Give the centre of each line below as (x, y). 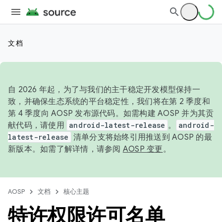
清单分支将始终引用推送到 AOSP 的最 (141, 137)
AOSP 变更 (143, 149)
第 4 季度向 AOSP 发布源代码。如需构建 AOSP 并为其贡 (111, 113)
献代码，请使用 (37, 125)
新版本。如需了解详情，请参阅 (65, 149)
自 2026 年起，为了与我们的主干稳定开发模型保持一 (104, 90)
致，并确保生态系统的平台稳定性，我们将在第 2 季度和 (109, 102)
